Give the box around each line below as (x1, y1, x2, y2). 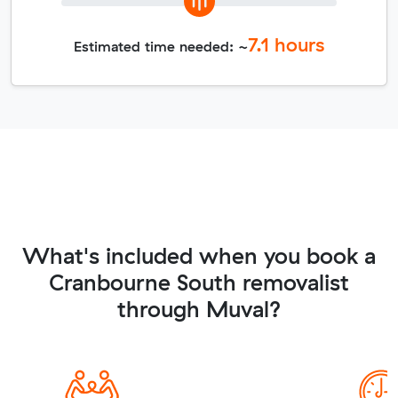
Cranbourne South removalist (49, 267, 349, 296)
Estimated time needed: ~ (74, 36, 248, 55)
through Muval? (116, 294, 282, 322)
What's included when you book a (22, 241, 376, 269)
